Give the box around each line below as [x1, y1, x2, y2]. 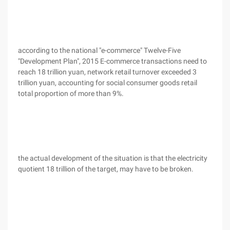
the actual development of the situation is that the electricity [18, 154, 207, 162]
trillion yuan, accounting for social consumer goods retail [18, 79, 197, 87]
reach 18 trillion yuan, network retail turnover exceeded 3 [18, 68, 197, 76]
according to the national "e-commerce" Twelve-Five [18, 46, 181, 54]
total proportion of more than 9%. [18, 89, 124, 98]
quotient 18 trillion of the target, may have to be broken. [18, 165, 194, 173]
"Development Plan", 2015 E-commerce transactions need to [18, 57, 207, 65]
